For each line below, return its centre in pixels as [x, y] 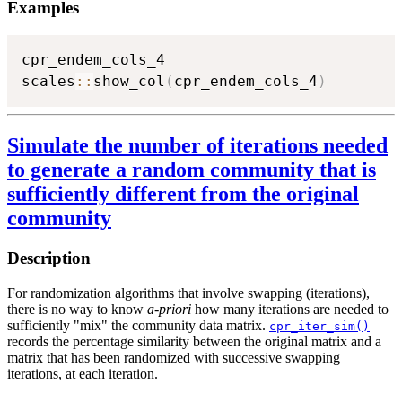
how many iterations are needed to [290, 309]
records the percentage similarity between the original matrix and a [194, 341]
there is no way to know [77, 309]
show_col [129, 82]
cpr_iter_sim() [319, 326]
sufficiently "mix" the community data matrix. [138, 325]
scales [48, 82]
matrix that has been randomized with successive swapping [174, 357]
